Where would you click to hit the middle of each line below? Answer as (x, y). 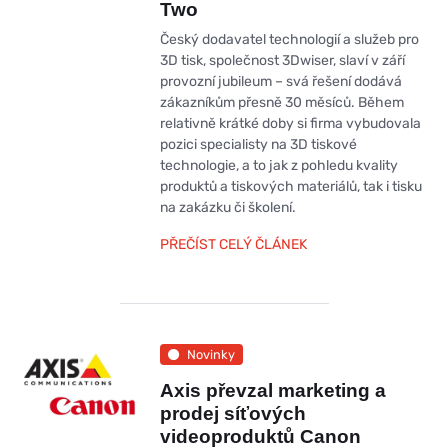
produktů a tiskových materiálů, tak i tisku (290, 187)
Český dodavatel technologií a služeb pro (289, 40)
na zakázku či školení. (227, 208)
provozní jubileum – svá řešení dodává (280, 82)
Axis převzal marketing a (272, 391)
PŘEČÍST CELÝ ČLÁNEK (233, 245)
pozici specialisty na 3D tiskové (258, 145)
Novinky (210, 354)
